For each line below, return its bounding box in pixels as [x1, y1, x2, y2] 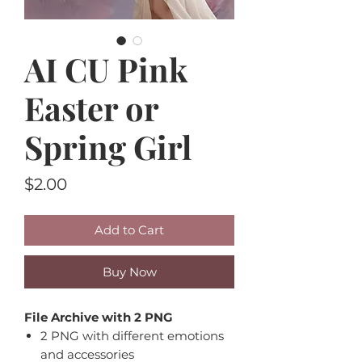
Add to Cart [95, 221, 164, 238]
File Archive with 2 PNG [24, 309, 176, 325]
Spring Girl [24, 124, 192, 168]
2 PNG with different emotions [40, 327, 224, 343]
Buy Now [102, 263, 157, 280]
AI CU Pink [24, 47, 187, 90]
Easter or [24, 86, 158, 129]
